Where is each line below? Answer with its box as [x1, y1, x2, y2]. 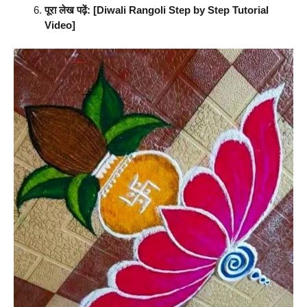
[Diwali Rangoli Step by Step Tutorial [93, 4, 269, 16]
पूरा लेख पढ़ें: [45, 4, 90, 16]
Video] [45, 19, 75, 32]
